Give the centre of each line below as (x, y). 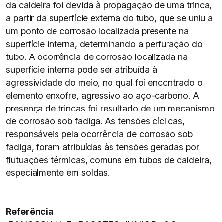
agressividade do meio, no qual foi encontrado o (104, 83)
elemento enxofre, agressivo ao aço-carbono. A (103, 95)
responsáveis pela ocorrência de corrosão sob (99, 134)
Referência (30, 211)
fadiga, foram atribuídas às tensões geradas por (103, 147)
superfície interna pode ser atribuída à (82, 70)
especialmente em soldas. (58, 173)
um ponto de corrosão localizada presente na (97, 31)
